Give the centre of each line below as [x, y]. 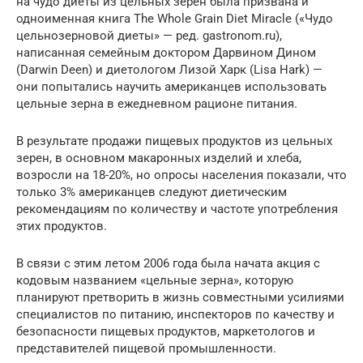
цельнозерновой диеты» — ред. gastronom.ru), [149, 35]
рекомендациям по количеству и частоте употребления [177, 209]
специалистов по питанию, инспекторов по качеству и [175, 314]
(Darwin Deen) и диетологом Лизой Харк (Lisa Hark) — [169, 69]
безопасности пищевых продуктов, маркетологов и [166, 331]
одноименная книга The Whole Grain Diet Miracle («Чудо [175, 18]
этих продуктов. [62, 226]
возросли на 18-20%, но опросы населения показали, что [181, 175]
